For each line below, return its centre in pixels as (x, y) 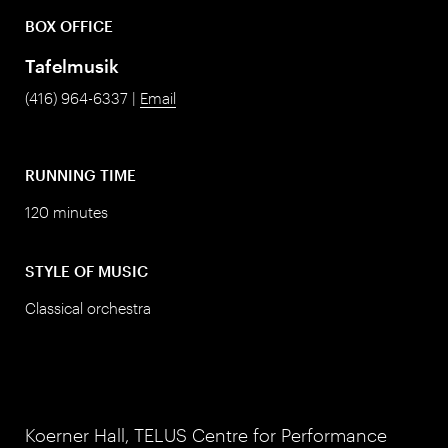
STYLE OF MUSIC (86, 271)
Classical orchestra (88, 308)
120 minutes (66, 212)
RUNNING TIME (80, 174)
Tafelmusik (72, 66)
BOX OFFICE (69, 26)
